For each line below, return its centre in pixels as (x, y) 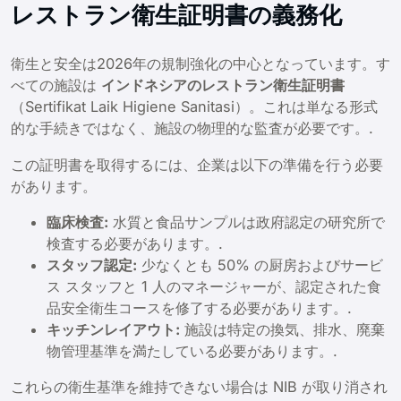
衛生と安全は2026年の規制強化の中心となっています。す (200, 64)
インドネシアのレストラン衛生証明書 (223, 85)
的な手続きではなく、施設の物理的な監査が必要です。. (192, 128)
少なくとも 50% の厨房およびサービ (260, 264)
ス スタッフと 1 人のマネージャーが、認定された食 (214, 286)
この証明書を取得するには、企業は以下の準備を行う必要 (197, 164)
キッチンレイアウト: (113, 329)
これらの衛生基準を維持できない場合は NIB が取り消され (199, 387)
